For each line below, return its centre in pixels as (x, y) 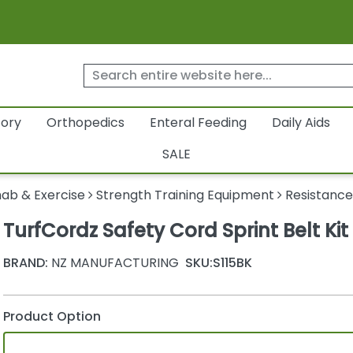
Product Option (52, 316)
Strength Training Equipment (186, 195)
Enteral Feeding (198, 123)
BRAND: (25, 262)
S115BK (232, 262)
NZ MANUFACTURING (113, 262)
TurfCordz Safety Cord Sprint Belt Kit (175, 231)
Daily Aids (301, 123)
